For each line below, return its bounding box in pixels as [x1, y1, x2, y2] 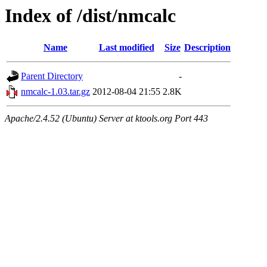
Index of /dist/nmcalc [5, 5, 176, 26]
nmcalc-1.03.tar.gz [21, 86, 90, 97]
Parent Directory [21, 71, 83, 82]
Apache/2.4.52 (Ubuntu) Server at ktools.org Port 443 [5, 113, 208, 124]
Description [184, 42, 231, 53]
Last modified [98, 42, 154, 53]
